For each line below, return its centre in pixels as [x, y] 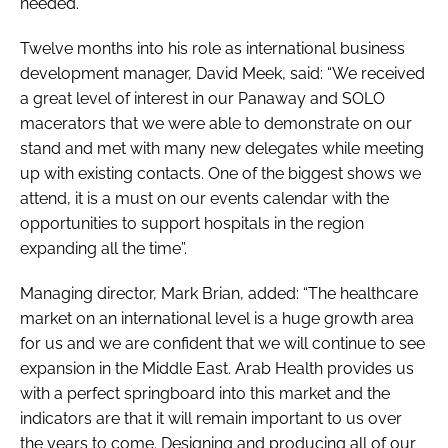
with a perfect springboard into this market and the [205, 393]
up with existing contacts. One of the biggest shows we [220, 173]
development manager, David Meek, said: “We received [222, 73]
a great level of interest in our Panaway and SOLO [202, 98]
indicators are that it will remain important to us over [211, 418]
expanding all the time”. [103, 248]
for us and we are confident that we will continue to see [222, 343]
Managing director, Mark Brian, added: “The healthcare [219, 293]
